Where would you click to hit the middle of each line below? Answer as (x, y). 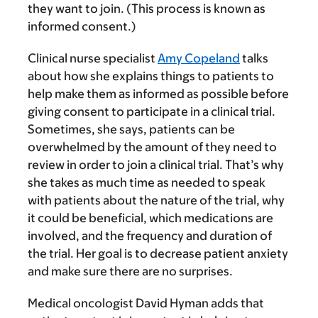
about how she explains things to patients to (151, 76)
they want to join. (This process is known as (147, 9)
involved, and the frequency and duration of (150, 236)
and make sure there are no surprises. (130, 271)
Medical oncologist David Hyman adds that (146, 303)
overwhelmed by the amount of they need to (152, 147)
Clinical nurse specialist (93, 58)
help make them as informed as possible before (158, 94)
